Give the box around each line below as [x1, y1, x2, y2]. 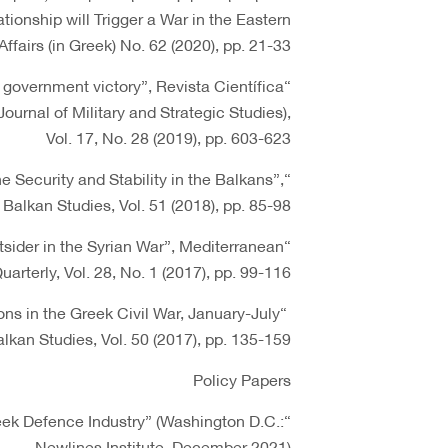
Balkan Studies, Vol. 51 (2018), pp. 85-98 [3, 189, 291, 218]
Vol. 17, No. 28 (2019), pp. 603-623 [46, 122, 291, 151]
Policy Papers [193, 364, 291, 393]
